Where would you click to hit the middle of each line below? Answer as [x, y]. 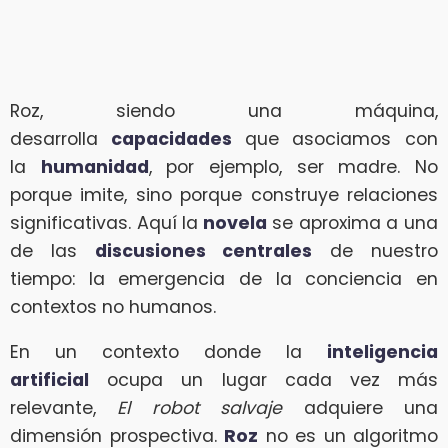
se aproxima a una [352, 222]
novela [232, 222]
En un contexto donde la [168, 352]
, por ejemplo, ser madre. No [293, 166]
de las [52, 250]
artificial [49, 380]
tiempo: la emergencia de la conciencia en [224, 278]
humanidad [94, 166]
